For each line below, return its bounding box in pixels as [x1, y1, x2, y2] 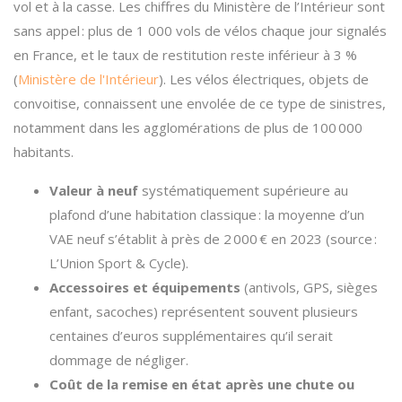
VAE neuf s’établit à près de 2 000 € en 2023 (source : [49, 230, 377, 248]
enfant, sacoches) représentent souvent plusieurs [49, 302, 358, 320]
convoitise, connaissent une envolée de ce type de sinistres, [13, 94, 386, 112]
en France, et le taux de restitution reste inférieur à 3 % [13, 46, 357, 64]
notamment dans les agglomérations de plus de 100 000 [13, 118, 363, 136]
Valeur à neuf [49, 181, 138, 199]
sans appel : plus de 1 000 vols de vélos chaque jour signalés [13, 22, 387, 39]
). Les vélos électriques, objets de [159, 70, 369, 88]
